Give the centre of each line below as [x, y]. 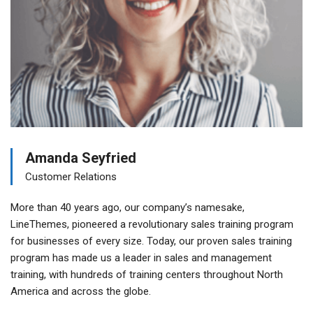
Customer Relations [71, 176]
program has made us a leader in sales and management [141, 257]
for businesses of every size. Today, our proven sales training [151, 241]
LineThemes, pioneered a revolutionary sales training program [152, 224]
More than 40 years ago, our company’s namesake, [128, 207]
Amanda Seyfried [81, 158]
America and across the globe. [81, 291]
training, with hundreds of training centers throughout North [147, 274]
